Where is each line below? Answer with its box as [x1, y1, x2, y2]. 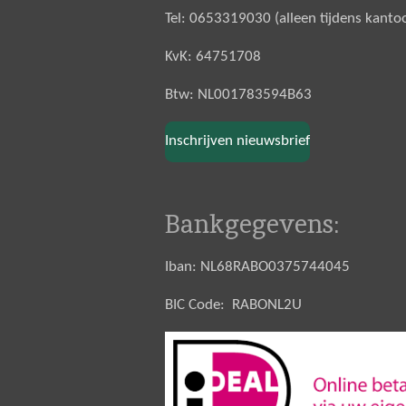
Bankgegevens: [165, 207, 339, 240]
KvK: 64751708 [165, 49, 261, 64]
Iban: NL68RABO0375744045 [165, 258, 350, 275]
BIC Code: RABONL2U [165, 296, 302, 313]
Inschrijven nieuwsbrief [165, 133, 310, 150]
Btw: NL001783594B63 [165, 87, 312, 102]
